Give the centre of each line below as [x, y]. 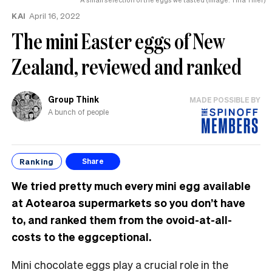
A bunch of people [78, 112]
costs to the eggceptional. [81, 236]
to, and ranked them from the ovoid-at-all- [122, 219]
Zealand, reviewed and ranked [127, 66]
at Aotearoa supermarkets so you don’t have [128, 202]
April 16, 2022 [54, 15]
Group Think [73, 99]
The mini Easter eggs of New [118, 41]
